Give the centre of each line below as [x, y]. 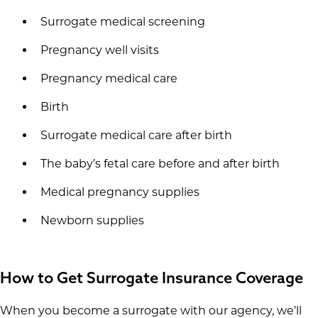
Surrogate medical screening [122, 21]
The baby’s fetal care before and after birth [160, 163]
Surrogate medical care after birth [136, 135]
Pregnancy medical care [109, 78]
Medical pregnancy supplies [120, 192]
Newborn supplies [92, 220]
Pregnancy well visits [99, 50]
